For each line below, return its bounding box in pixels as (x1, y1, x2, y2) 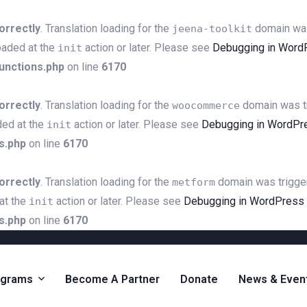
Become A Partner (65, 272, 160, 286)
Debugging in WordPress (184, 195, 304, 208)
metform (172, 176, 215, 188)
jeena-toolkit (172, 23, 252, 35)
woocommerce (172, 99, 240, 112)
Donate (180, 272, 218, 286)
